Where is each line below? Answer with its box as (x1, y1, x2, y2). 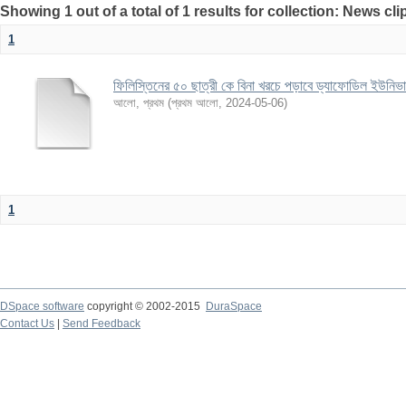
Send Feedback (63, 317, 140, 330)
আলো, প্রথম (113, 96, 164, 110)
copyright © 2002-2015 (84, 300, 206, 313)
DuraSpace (206, 300, 262, 313)
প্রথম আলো (171, 96, 218, 110)
